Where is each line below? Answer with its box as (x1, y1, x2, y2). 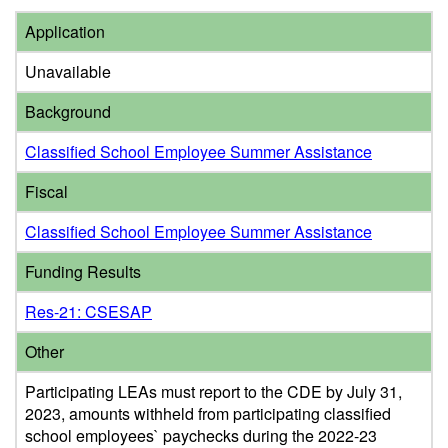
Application (25, 20, 105, 43)
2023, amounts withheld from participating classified (25, 402, 391, 425)
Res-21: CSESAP (25, 300, 152, 323)
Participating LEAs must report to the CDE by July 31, (25, 380, 402, 403)
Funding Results (25, 260, 141, 283)
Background (25, 100, 111, 123)
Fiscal (25, 180, 68, 203)
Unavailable (25, 60, 111, 83)
